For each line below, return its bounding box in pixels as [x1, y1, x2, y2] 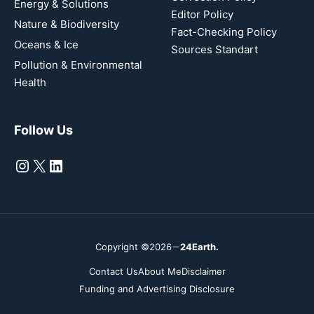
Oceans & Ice [14, 37, 78, 51]
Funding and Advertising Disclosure [79, 282, 235, 294]
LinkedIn [47, 154, 114, 175]
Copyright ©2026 [95, 240, 172, 252]
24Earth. [180, 240, 219, 252]
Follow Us [14, 122, 73, 137]
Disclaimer [181, 265, 226, 277]
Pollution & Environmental [14, 57, 142, 71]
